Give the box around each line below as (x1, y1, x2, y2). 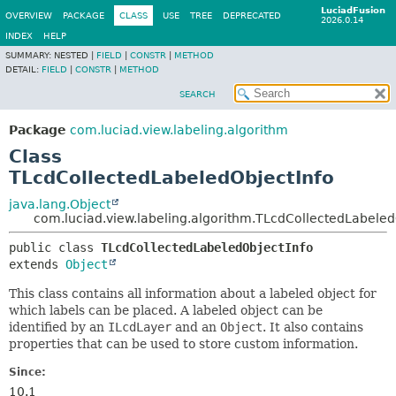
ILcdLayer (108, 320, 171, 334)
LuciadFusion (321, 5, 385, 15)
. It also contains (263, 320, 363, 334)
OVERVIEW (5, 11, 52, 20)
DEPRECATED (223, 11, 281, 20)
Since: (9, 366, 46, 378)
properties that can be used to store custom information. (9, 337, 358, 351)
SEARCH (179, 89, 216, 99)
